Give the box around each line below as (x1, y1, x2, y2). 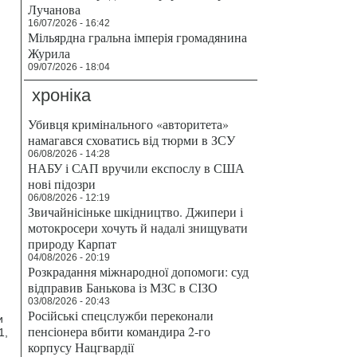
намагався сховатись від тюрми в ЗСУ (28, 131, 235, 148)
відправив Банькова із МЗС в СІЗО (28, 279, 218, 296)
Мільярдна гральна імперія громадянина (28, 29, 247, 45)
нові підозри (28, 175, 96, 192)
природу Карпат (28, 235, 116, 252)
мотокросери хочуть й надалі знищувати (28, 219, 248, 236)
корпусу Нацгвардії (28, 339, 134, 355)
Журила (28, 45, 70, 61)
